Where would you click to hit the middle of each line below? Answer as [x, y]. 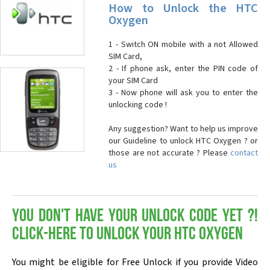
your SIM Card [133, 81]
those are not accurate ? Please [169, 153]
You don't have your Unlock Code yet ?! [135, 217]
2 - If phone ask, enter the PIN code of [183, 69]
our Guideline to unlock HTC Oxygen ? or [183, 141]
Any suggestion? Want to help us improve [183, 129]
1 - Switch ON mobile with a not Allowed [183, 45]
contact [244, 153]
